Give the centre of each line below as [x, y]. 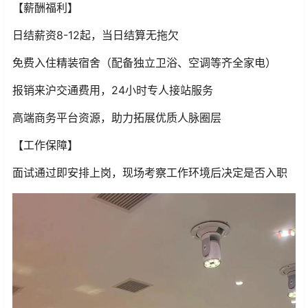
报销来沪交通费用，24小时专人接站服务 [113, 90]
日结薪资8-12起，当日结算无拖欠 [96, 35]
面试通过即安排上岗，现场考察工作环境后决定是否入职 [150, 173]
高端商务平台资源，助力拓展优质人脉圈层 [117, 118]
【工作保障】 [45, 145]
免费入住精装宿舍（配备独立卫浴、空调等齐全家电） [144, 63]
